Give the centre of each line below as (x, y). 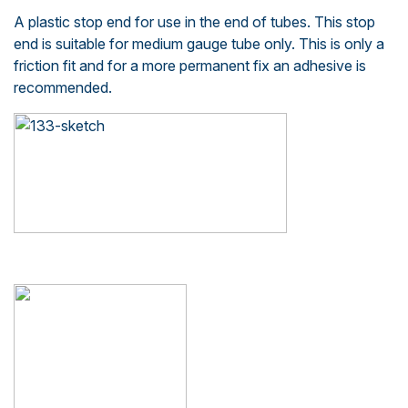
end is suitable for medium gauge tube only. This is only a (199, 43)
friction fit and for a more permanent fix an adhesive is (190, 65)
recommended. (63, 87)
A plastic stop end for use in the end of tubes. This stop (194, 21)
